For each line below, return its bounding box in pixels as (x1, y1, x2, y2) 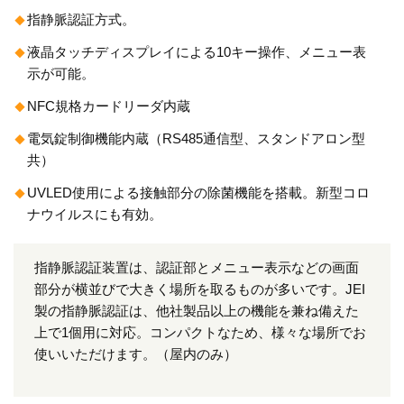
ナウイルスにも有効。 (27, 207, 162, 222)
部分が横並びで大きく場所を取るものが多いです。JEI (33, 281, 365, 297)
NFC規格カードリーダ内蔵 (27, 98, 190, 114)
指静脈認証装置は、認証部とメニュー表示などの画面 (33, 260, 359, 275)
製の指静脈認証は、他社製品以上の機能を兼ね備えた (33, 303, 359, 318)
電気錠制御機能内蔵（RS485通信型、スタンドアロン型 (27, 131, 365, 146)
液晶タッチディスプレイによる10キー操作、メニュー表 (27, 44, 366, 60)
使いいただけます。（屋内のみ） (33, 346, 237, 362)
